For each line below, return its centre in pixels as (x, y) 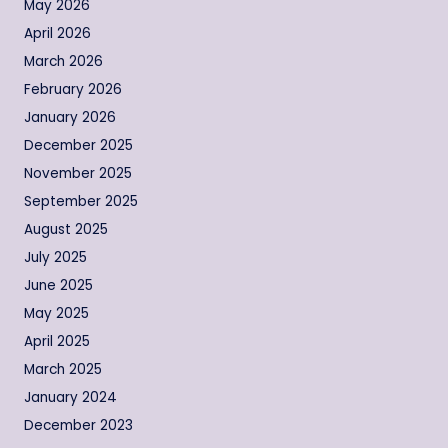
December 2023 (78, 426)
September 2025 (81, 202)
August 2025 (66, 230)
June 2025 (58, 286)
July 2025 (55, 258)
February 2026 (73, 90)
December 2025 (78, 146)
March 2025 (63, 370)
